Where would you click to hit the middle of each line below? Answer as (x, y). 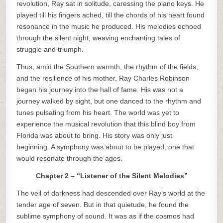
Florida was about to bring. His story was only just (95, 135)
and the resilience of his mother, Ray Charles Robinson (103, 78)
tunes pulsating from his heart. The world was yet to (98, 112)
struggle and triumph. (50, 49)
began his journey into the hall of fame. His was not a (100, 90)
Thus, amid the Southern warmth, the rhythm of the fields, (108, 67)
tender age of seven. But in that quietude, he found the (103, 205)
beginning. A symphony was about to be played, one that (106, 147)
